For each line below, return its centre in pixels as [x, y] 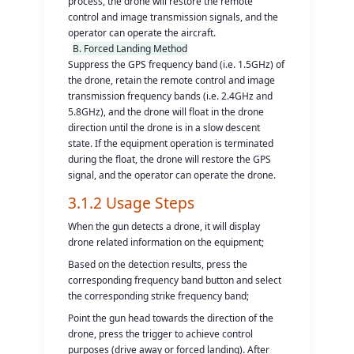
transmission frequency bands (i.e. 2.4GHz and [171, 96]
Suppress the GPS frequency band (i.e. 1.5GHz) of [177, 64]
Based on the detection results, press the [158, 264]
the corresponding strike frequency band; [159, 296]
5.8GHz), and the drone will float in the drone [166, 111]
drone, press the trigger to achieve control [161, 333]
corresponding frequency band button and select [175, 280]
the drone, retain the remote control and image [172, 80]
